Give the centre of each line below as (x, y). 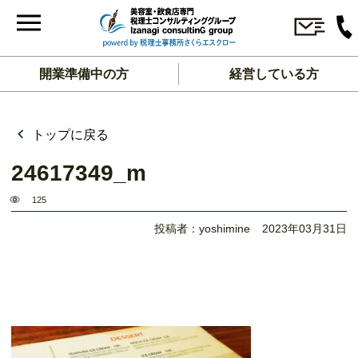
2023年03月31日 (304, 229)
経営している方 (274, 74)
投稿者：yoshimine (202, 229)
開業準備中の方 (84, 74)
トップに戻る (69, 135)
